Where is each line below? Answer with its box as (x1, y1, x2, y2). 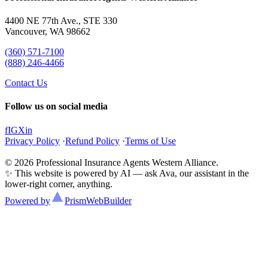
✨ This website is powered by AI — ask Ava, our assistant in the (5, 167, 249, 178)
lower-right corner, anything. (5, 178, 112, 189)
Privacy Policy (5, 135, 60, 146)
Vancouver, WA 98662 (5, 26, 90, 37)
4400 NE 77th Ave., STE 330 (5, 16, 117, 26)
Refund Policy (65, 135, 120, 146)
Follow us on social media (5, 101, 108, 112)
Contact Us (5, 78, 47, 89)
